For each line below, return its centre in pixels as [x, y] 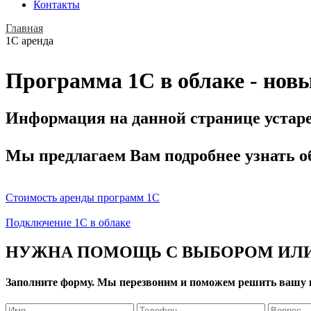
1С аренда [30, 41]
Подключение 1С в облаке [68, 222]
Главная [24, 28]
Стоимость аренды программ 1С [83, 197]
